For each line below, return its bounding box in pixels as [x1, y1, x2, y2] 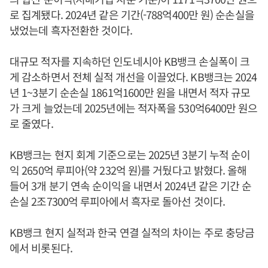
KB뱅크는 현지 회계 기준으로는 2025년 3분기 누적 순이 [10, 146, 251, 162]
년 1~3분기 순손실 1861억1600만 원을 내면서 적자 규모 [10, 84, 251, 100]
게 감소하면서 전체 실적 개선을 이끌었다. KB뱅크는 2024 [10, 68, 257, 84]
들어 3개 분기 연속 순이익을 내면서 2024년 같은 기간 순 [10, 177, 252, 193]
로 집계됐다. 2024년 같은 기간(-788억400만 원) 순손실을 [10, 6, 254, 22]
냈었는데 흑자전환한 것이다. [10, 22, 133, 38]
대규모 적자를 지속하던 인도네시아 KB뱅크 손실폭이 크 [10, 53, 250, 69]
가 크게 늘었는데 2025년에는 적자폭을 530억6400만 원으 [10, 99, 258, 115]
